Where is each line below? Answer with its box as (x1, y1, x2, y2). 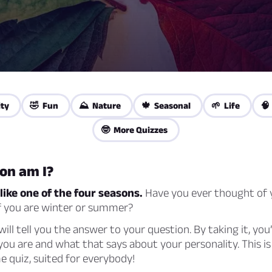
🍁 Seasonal (141, 100, 191, 110)
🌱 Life (211, 100, 240, 110)
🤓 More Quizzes (101, 124, 168, 135)
